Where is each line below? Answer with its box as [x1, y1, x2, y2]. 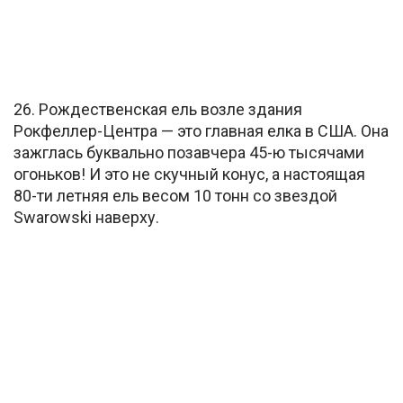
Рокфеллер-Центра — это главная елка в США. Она [13, 121, 389, 140]
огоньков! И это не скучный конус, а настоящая [13, 164, 365, 184]
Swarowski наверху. [13, 207, 159, 227]
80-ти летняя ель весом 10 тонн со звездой [13, 185, 337, 205]
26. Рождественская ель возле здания [13, 99, 302, 119]
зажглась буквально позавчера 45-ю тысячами [13, 142, 364, 162]
